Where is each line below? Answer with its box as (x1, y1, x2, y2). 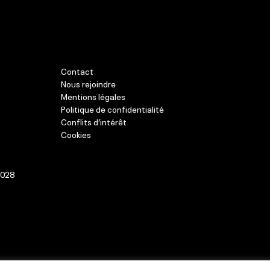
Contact (60, 64, 93, 77)
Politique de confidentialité (60, 102, 164, 115)
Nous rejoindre (60, 77, 116, 89)
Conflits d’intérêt (60, 115, 127, 127)
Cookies (60, 127, 91, 140)
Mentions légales (60, 89, 125, 102)
